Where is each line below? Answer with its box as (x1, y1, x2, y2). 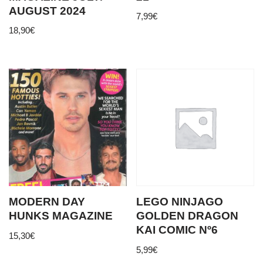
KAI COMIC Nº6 (136, 224, 218, 237)
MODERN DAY (9, 195, 85, 208)
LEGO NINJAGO (136, 195, 224, 208)
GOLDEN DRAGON (136, 210, 239, 222)
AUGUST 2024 (9, 4, 86, 17)
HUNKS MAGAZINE (9, 210, 113, 222)
